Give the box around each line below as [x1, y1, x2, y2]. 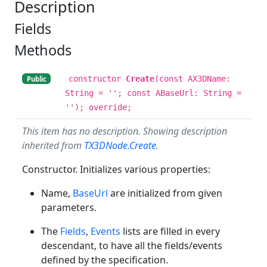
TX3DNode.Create [84, 138, 156, 152]
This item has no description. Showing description [22, 124, 227, 138]
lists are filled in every [120, 224, 220, 238]
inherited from [22, 138, 84, 152]
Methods [14, 40, 72, 60]
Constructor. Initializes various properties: [22, 162, 210, 176]
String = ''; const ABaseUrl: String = [65, 88, 241, 98]
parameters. [41, 200, 97, 214]
